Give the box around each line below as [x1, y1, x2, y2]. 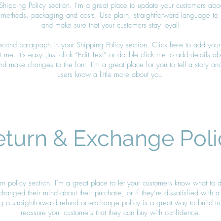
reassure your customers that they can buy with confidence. [20, 207, 201, 218]
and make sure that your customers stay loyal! [41, 20, 180, 30]
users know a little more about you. [57, 69, 164, 79]
